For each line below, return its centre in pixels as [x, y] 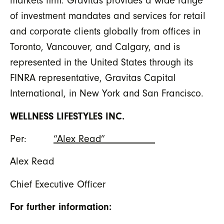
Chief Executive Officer [58, 184]
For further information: [61, 207]
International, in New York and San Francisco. [107, 93]
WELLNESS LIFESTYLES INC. [67, 116]
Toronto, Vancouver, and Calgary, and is [95, 47]
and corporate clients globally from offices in [105, 31]
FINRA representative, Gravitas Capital [93, 78]
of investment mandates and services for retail [108, 16]
